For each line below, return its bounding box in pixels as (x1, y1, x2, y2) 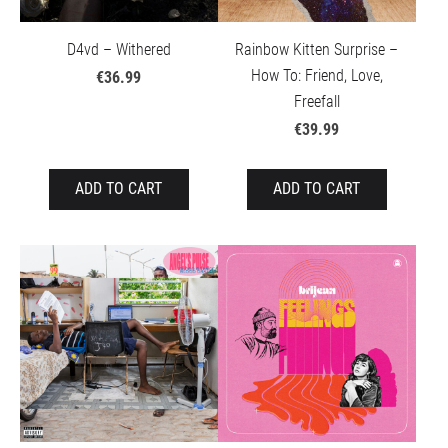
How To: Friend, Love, (250, 65, 383, 85)
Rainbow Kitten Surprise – (235, 39, 399, 59)
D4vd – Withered (66, 39, 171, 59)
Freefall (293, 91, 340, 111)
